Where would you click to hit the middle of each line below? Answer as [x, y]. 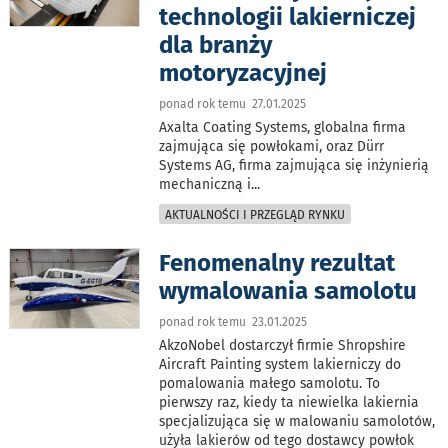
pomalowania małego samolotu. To [270, 383]
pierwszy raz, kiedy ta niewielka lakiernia [289, 402]
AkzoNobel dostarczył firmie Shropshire [283, 345]
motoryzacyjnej [243, 72]
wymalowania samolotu [288, 290]
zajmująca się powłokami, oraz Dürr [272, 146]
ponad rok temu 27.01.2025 [233, 103]
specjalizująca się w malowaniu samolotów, [297, 421]
